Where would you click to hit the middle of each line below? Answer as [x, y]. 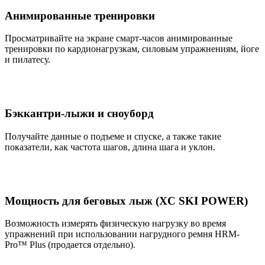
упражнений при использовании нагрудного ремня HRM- [122, 234]
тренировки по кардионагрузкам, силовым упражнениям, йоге [132, 49]
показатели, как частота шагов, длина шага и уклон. [110, 147]
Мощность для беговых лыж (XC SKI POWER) [126, 201]
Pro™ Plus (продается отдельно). [70, 245]
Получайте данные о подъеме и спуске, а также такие [113, 136]
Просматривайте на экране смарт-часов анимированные [119, 38]
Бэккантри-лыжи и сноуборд [79, 114]
